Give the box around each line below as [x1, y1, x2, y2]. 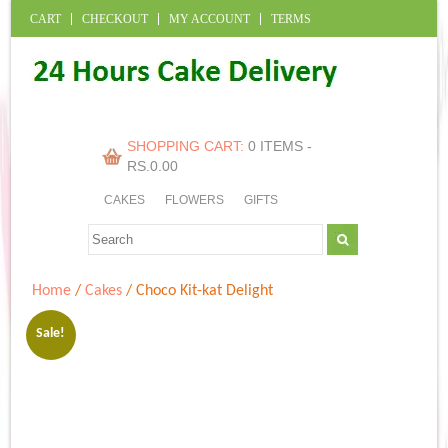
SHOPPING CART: [126, 138, 248, 155]
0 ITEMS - [247, 138, 312, 155]
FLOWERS [165, 193, 224, 208]
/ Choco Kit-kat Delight [122, 282, 274, 299]
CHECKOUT [81, 11, 148, 26]
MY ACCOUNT [168, 11, 250, 26]
